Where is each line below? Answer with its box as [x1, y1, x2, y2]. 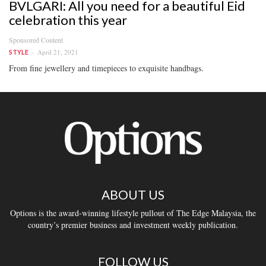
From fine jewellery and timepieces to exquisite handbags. [9, 62, 204, 74]
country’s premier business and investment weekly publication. [28, 218, 238, 230]
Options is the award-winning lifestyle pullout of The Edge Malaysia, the [10, 207, 256, 218]
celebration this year [9, 11, 127, 28]
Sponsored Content [9, 34, 63, 45]
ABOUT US [102, 186, 164, 202]
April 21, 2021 [37, 47, 78, 56]
